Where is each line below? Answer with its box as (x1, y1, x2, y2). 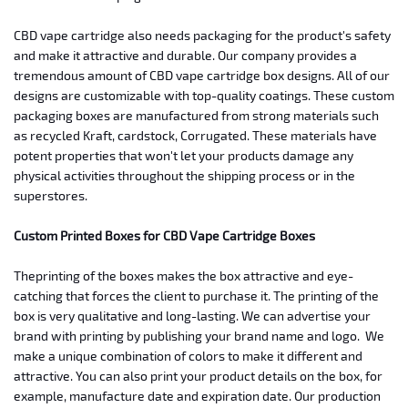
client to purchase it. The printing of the (154, 288, 379, 304)
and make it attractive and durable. (14, 47, 218, 64)
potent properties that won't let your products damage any (14, 148, 353, 164)
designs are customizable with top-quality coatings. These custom (14, 87, 394, 104)
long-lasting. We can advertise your (166, 308, 371, 324)
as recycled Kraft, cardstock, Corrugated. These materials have (14, 127, 377, 144)
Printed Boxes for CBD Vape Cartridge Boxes (60, 228, 315, 244)
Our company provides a (218, 47, 357, 64)
